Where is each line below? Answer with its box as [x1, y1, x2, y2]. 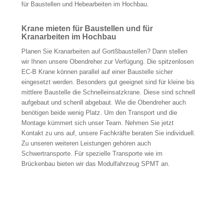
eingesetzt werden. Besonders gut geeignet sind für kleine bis [21, 78, 195, 86]
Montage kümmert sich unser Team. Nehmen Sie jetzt [21, 119, 174, 127]
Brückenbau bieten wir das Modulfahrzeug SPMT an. [21, 160, 170, 168]
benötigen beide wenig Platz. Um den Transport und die [21, 109, 177, 117]
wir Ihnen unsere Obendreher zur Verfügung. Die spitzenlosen [21, 58, 194, 66]
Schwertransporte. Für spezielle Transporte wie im [21, 150, 163, 158]
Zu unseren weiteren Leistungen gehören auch [21, 140, 151, 147]
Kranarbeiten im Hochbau [21, 33, 116, 41]
